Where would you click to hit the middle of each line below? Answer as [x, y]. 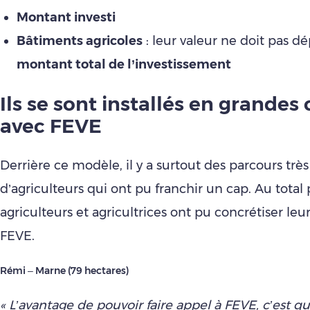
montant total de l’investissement [124, 64]
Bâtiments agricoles [80, 41]
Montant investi [66, 17]
